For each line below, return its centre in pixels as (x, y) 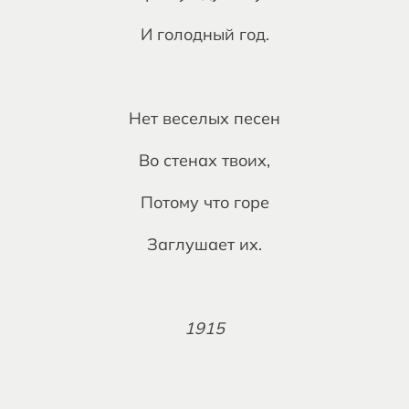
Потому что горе (204, 202)
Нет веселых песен (204, 118)
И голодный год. (204, 34)
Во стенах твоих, (204, 160)
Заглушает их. (204, 244)
